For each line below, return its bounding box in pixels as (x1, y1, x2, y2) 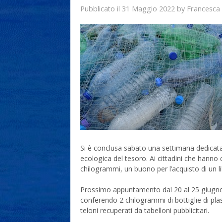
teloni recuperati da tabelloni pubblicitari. (80, 205, 209, 215)
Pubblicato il (80, 3, 122, 13)
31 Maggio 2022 (122, 3, 175, 13)
